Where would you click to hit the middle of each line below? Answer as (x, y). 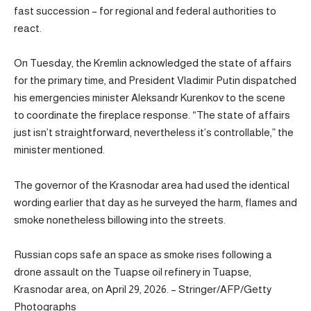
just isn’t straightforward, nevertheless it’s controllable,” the (154, 132)
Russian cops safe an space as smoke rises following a (143, 254)
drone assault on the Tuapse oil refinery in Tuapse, (133, 272)
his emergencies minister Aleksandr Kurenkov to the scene (150, 98)
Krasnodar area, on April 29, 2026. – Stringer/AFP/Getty (143, 289)
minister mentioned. (59, 150)
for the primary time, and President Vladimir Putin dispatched (155, 80)
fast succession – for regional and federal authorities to (145, 10)
